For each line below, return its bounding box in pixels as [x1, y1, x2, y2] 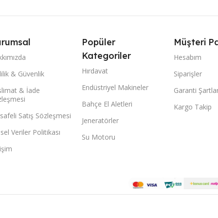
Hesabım [174, 52, 202, 62]
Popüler [82, 36, 116, 48]
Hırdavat [82, 66, 109, 75]
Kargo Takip [174, 102, 212, 111]
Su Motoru [82, 132, 116, 142]
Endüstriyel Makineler [82, 82, 149, 92]
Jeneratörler [82, 115, 119, 125]
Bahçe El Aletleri [82, 99, 133, 109]
